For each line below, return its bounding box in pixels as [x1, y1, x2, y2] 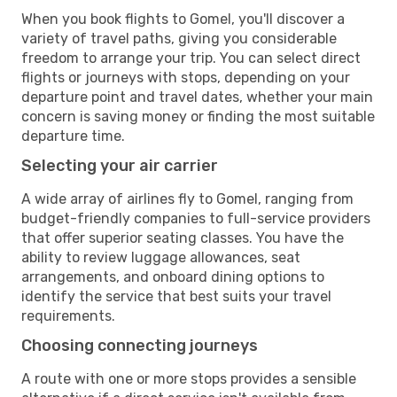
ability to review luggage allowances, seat [21, 248, 300, 266]
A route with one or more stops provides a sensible [21, 370, 356, 387]
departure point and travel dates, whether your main [21, 88, 373, 105]
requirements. [21, 307, 115, 324]
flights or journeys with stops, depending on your [21, 68, 350, 86]
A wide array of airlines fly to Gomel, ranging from [21, 190, 354, 207]
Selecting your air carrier [21, 155, 218, 175]
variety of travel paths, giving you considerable [21, 29, 337, 47]
